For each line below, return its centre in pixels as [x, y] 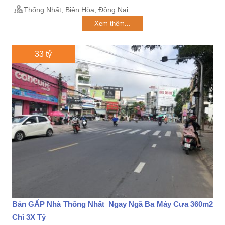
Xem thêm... [112, 23]
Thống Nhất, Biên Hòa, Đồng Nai [76, 10]
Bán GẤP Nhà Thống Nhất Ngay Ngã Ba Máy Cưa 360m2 [112, 204]
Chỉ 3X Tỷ [29, 217]
